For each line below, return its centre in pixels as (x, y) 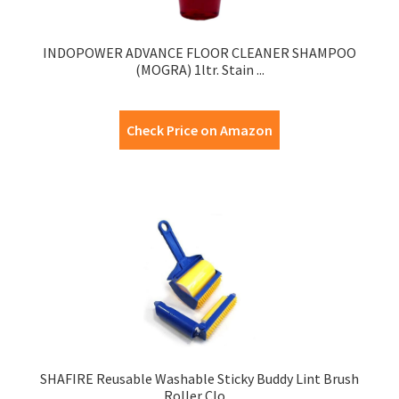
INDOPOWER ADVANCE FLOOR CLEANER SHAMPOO (199, 52)
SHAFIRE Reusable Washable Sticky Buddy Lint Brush (199, 378)
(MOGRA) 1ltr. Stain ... (199, 69)
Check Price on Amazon (199, 130)
